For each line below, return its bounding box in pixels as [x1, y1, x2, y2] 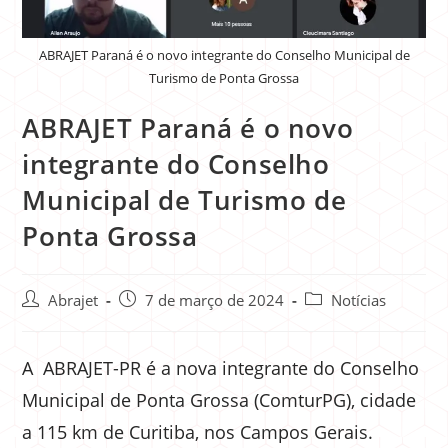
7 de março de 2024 [145, 291, 285, 311]
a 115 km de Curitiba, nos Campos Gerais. [22, 420, 374, 445]
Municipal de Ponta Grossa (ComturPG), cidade [22, 388, 417, 413]
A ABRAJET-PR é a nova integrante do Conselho [22, 356, 420, 381]
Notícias [331, 291, 387, 311]
